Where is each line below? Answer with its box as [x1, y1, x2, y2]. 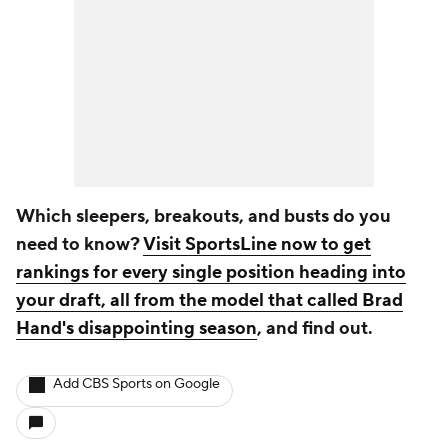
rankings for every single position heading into [16, 261, 406, 284]
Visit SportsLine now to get [143, 233, 371, 256]
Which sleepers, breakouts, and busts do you [16, 205, 391, 228]
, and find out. [257, 317, 377, 340]
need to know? [16, 233, 143, 256]
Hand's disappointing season [16, 317, 257, 340]
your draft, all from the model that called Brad [16, 289, 403, 312]
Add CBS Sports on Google [53, 375, 220, 393]
